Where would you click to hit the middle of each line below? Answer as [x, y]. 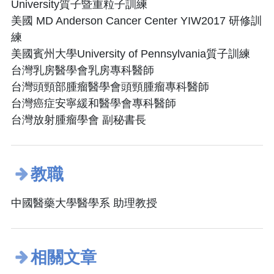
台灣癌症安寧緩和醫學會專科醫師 [94, 104]
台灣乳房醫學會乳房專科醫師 [83, 71]
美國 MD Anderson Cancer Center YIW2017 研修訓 [136, 21]
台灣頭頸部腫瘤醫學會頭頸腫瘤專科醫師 [110, 87]
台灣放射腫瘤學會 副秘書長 [79, 120]
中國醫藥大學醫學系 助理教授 [84, 203]
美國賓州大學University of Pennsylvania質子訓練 [131, 54]
